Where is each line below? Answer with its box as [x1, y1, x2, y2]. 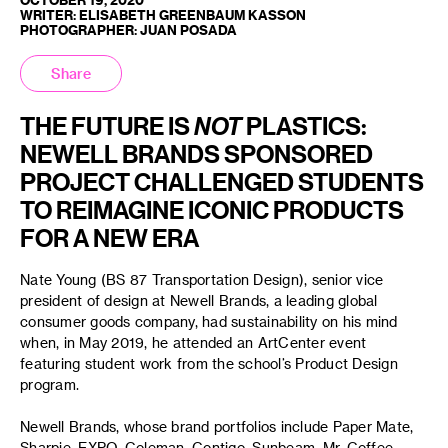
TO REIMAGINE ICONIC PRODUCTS [20, 195, 404, 224]
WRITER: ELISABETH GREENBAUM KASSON [20, 7, 306, 22]
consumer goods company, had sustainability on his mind [20, 313, 398, 330]
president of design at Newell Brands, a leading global [20, 292, 378, 309]
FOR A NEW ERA [20, 223, 199, 252]
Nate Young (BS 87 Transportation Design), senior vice [20, 271, 384, 288]
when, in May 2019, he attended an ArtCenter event [20, 334, 367, 351]
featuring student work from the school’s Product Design [20, 355, 398, 372]
